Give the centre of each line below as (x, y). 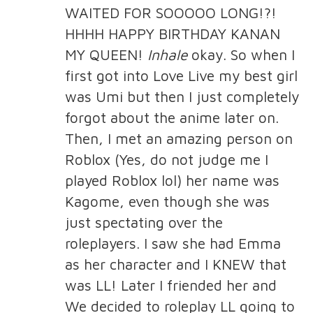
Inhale (167, 55)
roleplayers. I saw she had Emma (173, 243)
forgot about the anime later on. (172, 118)
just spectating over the (144, 223)
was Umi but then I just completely (182, 97)
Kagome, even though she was (167, 202)
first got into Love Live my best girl (181, 76)
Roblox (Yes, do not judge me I (166, 160)
